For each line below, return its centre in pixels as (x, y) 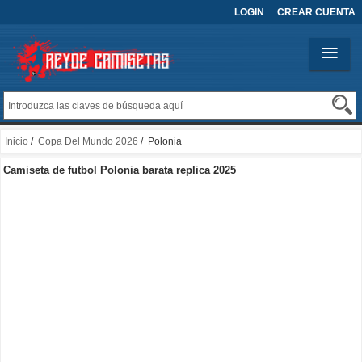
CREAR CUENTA (316, 12)
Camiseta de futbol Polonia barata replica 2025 (120, 170)
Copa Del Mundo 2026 (88, 142)
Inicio (17, 142)
